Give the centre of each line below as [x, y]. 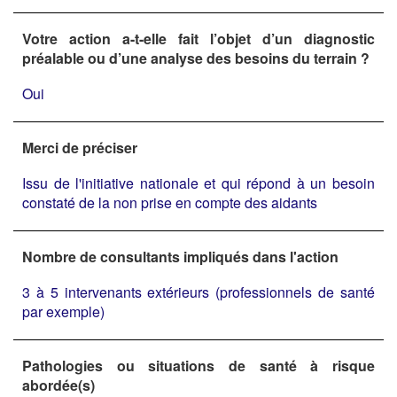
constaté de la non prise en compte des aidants [170, 202]
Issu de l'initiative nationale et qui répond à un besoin [198, 183]
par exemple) [63, 311]
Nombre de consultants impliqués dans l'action [180, 256]
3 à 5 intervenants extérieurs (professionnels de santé [198, 292]
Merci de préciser [80, 147]
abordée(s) [58, 385]
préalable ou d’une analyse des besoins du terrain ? [196, 58]
